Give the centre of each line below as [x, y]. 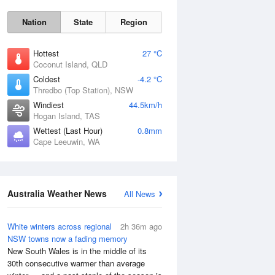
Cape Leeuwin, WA [67, 141]
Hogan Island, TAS [67, 116]
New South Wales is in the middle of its [77, 251]
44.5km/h [145, 105]
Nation [34, 22]
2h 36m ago [141, 226]
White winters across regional [60, 226]
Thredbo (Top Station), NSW [83, 90]
